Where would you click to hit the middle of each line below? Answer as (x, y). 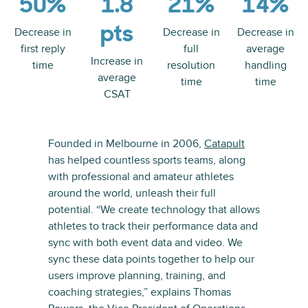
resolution (191, 65)
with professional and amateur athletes (141, 177)
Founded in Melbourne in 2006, (126, 144)
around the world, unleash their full (132, 193)
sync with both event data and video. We (145, 243)
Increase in (117, 61)
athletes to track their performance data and (153, 226)
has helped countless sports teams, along (147, 160)
